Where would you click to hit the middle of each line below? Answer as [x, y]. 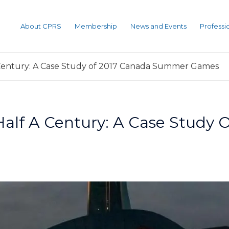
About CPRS [41, 26]
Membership [96, 26]
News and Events [158, 26]
